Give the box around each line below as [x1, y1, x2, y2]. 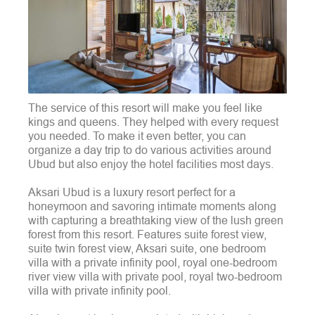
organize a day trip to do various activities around [28, 143, 271, 156]
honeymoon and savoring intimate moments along [28, 199, 276, 212]
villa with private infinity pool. [28, 283, 171, 297]
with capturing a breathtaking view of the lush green [28, 213, 283, 226]
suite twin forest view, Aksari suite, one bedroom [28, 241, 266, 255]
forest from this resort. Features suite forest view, [28, 227, 266, 240]
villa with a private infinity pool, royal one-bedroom [28, 255, 277, 269]
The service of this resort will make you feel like [28, 101, 262, 114]
